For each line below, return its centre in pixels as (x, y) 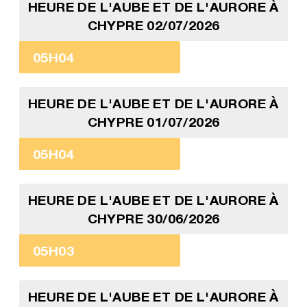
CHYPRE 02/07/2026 (153, 25)
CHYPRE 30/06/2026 (153, 219)
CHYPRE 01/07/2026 (153, 122)
